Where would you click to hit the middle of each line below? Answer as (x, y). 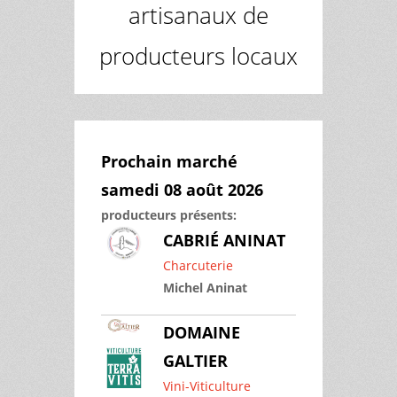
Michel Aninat (205, 288)
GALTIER (195, 360)
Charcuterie (198, 265)
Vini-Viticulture (207, 385)
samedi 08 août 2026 (182, 190)
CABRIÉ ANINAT (224, 240)
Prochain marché (169, 161)
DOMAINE (202, 332)
